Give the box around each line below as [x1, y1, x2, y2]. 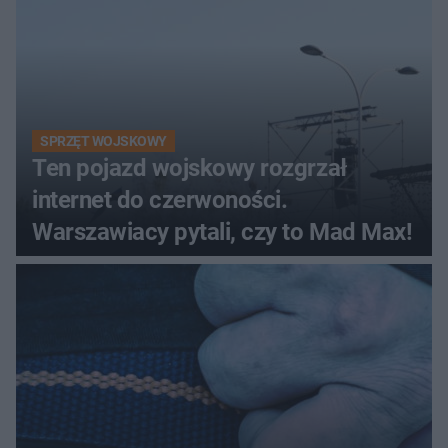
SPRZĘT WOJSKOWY [40, 133, 167, 150]
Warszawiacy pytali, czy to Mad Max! [32, 218, 413, 247]
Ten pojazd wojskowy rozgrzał [32, 154, 347, 183]
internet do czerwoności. [32, 186, 288, 215]
